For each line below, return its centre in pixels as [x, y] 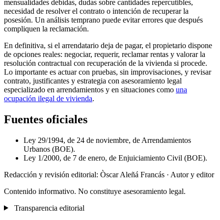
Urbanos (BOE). [49, 149]
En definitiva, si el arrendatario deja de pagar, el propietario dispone [108, 45]
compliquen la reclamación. [46, 28]
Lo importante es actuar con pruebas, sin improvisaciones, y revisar [108, 72]
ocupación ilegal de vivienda [48, 98]
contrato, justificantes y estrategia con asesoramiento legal [93, 81]
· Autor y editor [190, 174]
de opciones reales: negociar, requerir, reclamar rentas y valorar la [105, 54]
